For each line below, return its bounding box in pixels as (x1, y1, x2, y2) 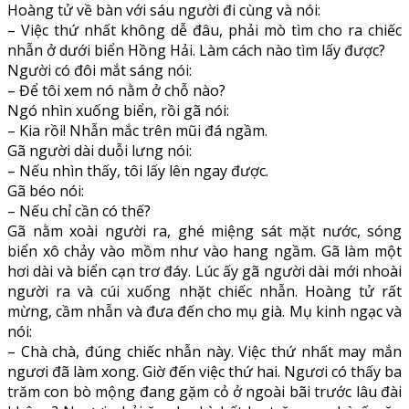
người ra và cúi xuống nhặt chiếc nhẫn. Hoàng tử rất (7, 280, 402, 301)
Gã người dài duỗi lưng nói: (7, 140, 192, 161)
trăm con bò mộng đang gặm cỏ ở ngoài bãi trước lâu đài (7, 381, 402, 402)
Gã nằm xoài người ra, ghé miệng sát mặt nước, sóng (7, 220, 402, 241)
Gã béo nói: (7, 180, 84, 201)
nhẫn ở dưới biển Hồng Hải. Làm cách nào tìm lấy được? (7, 39, 385, 60)
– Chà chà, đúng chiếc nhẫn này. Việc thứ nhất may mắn (7, 341, 402, 362)
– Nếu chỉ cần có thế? (7, 200, 151, 221)
